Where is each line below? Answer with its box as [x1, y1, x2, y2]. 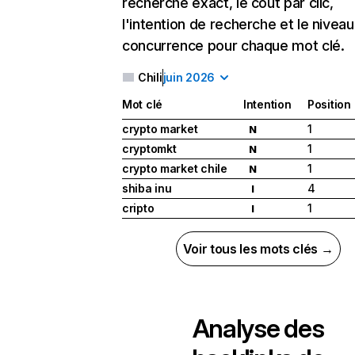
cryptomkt [122, 142, 177, 156]
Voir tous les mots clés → [182, 241, 334, 258]
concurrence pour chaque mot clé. [122, 37, 345, 54]
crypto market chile [122, 162, 227, 176]
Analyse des [192, 313, 324, 345]
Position [307, 97, 351, 112]
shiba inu [122, 181, 172, 196]
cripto [122, 201, 155, 216]
